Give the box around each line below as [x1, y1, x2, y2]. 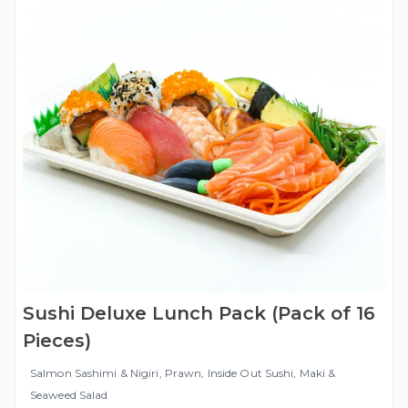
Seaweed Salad [30, 388, 108, 403]
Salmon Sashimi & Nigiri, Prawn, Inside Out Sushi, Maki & [30, 366, 336, 381]
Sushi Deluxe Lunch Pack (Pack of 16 [23, 302, 375, 325]
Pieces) [23, 330, 91, 352]
